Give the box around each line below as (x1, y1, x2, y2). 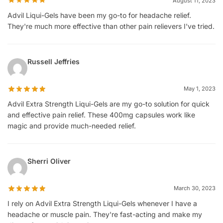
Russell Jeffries (27, 57, 80, 66)
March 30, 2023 (174, 184, 216, 192)
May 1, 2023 (184, 85, 216, 93)
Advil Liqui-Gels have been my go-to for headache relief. (7, 11, 191, 20)
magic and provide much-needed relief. (7, 121, 136, 130)
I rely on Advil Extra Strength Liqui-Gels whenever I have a (7, 199, 197, 208)
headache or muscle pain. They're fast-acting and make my (7, 210, 202, 219)
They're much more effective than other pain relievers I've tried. (7, 22, 215, 31)
